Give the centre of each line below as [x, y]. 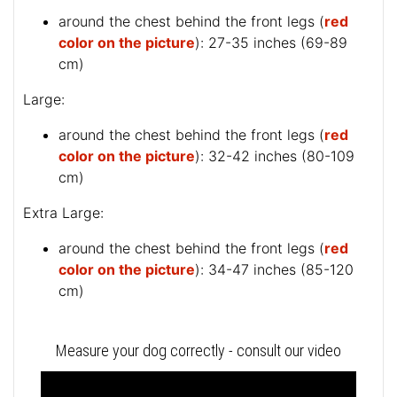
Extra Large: [63, 213]
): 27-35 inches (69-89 [271, 43]
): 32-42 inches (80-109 [275, 156]
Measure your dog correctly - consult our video [198, 351]
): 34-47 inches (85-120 [274, 270]
